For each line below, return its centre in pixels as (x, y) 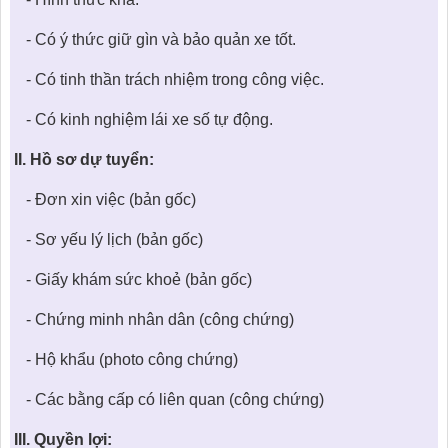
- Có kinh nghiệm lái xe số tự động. (144, 119)
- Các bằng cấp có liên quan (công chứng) (169, 399)
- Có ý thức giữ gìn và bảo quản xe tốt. (155, 39)
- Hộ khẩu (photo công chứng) (126, 359)
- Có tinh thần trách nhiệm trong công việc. (169, 79)
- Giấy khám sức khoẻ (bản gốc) (133, 279)
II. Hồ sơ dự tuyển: (84, 159)
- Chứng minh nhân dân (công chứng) (154, 319)
